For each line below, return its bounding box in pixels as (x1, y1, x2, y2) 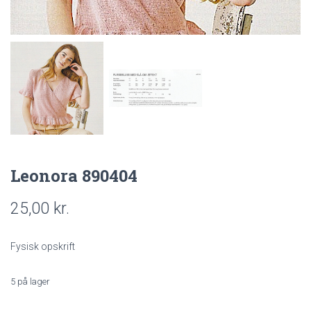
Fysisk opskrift (10, 241, 75, 253)
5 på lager (10, 276, 49, 287)
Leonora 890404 (10, 165, 137, 187)
